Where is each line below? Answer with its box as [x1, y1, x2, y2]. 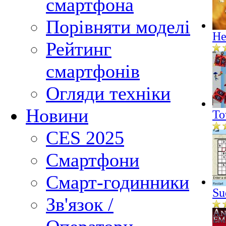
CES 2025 [46, 127, 124, 148]
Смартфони [46, 149, 139, 171]
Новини [26, 105, 88, 126]
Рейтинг [46, 38, 111, 60]
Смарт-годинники [46, 172, 189, 193]
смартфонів [46, 61, 140, 82]
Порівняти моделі [46, 16, 190, 37]
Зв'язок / [46, 194, 114, 215]
